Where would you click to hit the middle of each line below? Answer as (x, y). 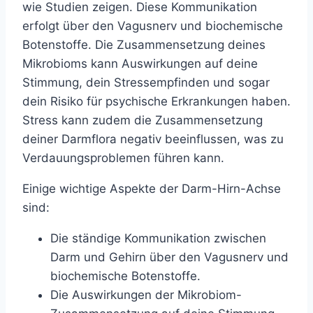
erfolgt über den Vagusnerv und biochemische (153, 26)
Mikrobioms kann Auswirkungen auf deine (140, 63)
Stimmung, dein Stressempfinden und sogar (146, 82)
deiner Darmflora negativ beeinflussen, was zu (153, 139)
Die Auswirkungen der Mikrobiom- (146, 294)
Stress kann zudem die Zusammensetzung (143, 120)
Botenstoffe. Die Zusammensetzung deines (144, 44)
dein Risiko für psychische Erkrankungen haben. (156, 101)
